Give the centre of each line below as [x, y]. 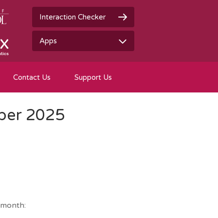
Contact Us [32, 77]
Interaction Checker [73, 17]
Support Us [93, 77]
